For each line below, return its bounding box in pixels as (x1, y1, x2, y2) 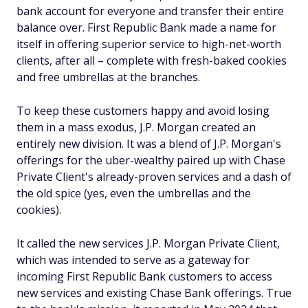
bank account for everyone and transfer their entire (16, 3, 284, 19)
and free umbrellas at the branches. (16, 69, 200, 85)
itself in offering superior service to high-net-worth (16, 36, 281, 52)
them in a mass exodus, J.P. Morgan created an (16, 120, 256, 135)
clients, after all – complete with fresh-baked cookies (16, 53, 287, 68)
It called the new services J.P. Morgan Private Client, (16, 236, 280, 251)
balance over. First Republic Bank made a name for (16, 20, 276, 35)
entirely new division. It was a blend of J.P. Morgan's (16, 136, 281, 151)
